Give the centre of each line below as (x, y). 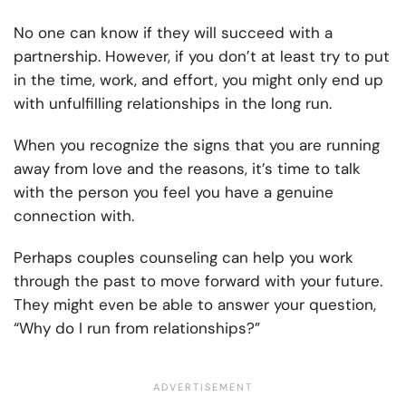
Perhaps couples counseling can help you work (184, 258)
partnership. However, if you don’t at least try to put (202, 57)
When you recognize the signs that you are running (197, 145)
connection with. (76, 216)
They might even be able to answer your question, (195, 305)
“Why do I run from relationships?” (137, 329)
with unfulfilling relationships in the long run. (173, 104)
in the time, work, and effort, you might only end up (198, 80)
